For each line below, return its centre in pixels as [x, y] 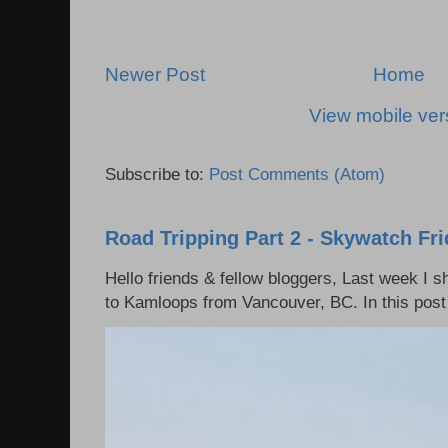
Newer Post [155, 74]
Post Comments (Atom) [297, 174]
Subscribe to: [157, 174]
